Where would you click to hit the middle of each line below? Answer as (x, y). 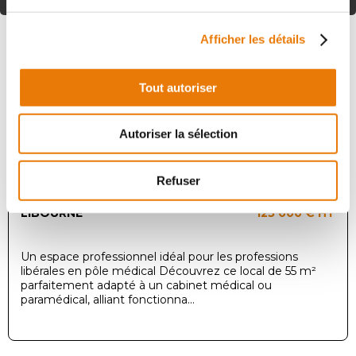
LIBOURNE (52, 213)
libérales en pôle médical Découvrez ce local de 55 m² (168, 271)
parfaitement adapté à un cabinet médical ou (146, 285)
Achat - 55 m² (277, 56)
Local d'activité (277, 43)
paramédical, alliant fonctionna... (108, 299)
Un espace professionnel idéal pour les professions (159, 256)
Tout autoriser (178, 87)
